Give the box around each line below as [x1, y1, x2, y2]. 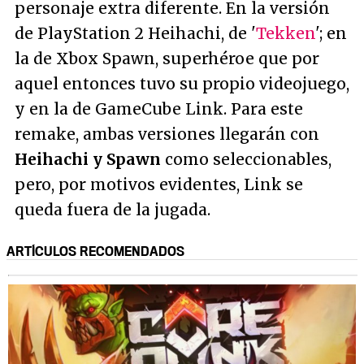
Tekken [256, 23, 315, 43]
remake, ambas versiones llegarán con [15, 123, 319, 144]
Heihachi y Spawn [15, 149, 161, 169]
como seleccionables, [161, 149, 331, 169]
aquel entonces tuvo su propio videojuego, [15, 73, 349, 93]
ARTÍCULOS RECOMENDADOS [6, 242, 184, 259]
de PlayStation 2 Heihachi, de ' [15, 23, 256, 43]
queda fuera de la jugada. [15, 199, 210, 219]
